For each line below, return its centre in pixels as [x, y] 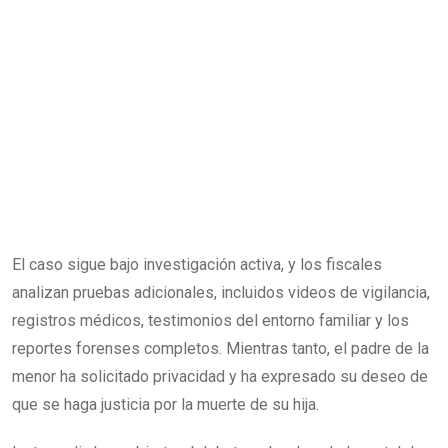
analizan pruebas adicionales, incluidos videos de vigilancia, [221, 292]
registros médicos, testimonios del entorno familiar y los [210, 320]
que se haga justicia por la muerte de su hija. [165, 404]
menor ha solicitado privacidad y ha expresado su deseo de [220, 376]
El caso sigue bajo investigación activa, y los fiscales [197, 264]
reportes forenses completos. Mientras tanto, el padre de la [220, 348]
